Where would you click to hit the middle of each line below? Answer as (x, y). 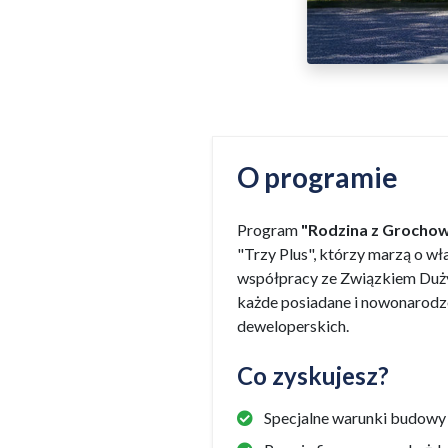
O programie (317, 177)
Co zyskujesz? (313, 376)
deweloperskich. (293, 326)
